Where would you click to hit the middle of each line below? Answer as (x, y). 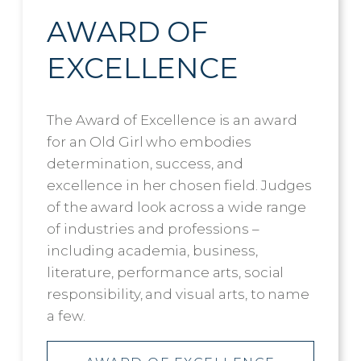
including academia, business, (153, 250)
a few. (66, 315)
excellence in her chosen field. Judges (180, 185)
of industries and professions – (153, 228)
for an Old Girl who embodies (149, 141)
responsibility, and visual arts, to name (178, 294)
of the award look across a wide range (177, 207)
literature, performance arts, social (166, 272)
